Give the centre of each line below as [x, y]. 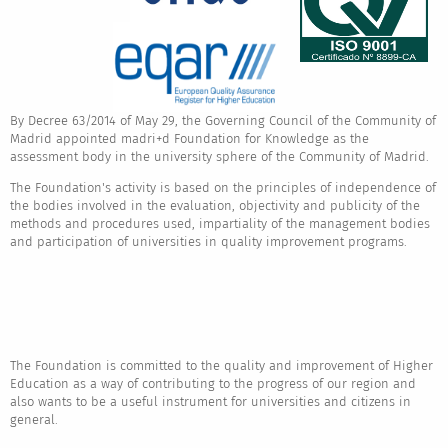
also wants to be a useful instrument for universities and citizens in [210, 402]
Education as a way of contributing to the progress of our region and [212, 384]
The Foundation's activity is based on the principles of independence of [222, 188]
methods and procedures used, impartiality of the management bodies [219, 224]
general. [33, 420]
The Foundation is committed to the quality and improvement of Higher [221, 366]
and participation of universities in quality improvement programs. [208, 242]
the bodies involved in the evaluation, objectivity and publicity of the [214, 206]
